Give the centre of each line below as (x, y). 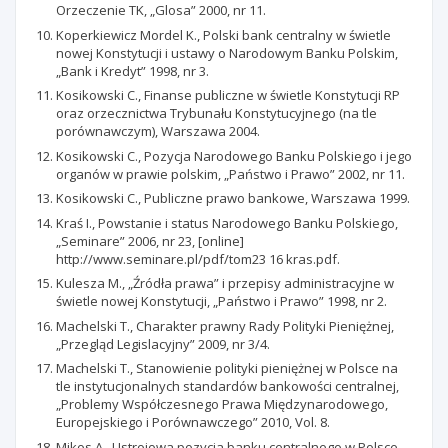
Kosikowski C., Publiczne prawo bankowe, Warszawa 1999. (233, 198)
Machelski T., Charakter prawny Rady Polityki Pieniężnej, (225, 325)
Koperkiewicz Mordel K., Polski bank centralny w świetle (223, 34)
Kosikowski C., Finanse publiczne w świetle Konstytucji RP (228, 95)
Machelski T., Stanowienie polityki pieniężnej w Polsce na (227, 368)
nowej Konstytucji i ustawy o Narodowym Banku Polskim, (227, 52)
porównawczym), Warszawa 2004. (158, 131)
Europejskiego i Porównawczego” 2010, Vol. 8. (193, 422)
